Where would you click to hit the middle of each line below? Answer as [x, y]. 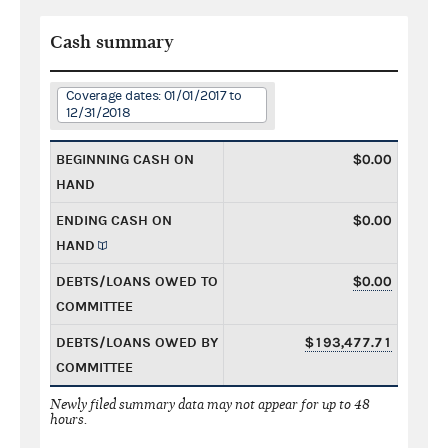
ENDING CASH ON [114, 220]
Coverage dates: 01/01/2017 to [153, 95]
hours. [69, 419]
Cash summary [112, 42]
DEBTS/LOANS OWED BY [137, 342]
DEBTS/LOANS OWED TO [137, 281]
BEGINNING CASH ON [125, 159]
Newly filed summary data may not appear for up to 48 [210, 404]
